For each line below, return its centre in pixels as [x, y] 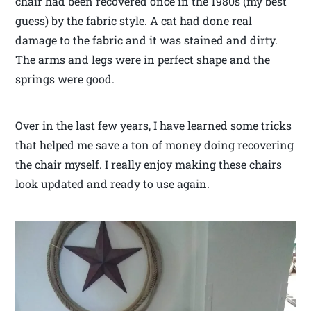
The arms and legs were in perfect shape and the [143, 60]
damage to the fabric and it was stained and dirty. [147, 40]
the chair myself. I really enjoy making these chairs [149, 165]
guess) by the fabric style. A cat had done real [134, 21]
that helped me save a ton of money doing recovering [155, 145]
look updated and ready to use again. [113, 184]
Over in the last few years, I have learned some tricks [154, 126]
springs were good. [65, 79]
